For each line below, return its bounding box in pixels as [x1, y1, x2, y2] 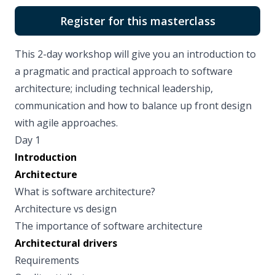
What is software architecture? [15, 185, 155, 199]
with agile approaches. [15, 116, 118, 130]
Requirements [15, 254, 79, 268]
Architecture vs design [15, 202, 117, 216]
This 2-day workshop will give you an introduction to [15, 47, 256, 61]
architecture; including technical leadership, [15, 82, 213, 96]
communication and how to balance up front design [15, 99, 252, 113]
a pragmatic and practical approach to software [15, 64, 233, 79]
